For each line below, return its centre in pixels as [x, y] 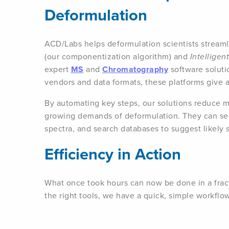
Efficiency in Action [113, 154]
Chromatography [135, 69]
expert [58, 69]
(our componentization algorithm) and [117, 56]
